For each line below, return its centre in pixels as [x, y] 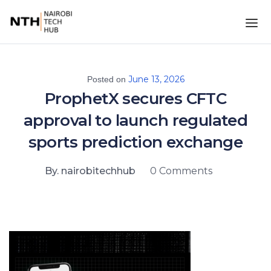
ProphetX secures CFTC [135, 99]
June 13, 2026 [156, 79]
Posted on [107, 79]
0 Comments [181, 171]
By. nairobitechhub [90, 171]
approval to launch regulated [135, 120]
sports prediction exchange [135, 142]
